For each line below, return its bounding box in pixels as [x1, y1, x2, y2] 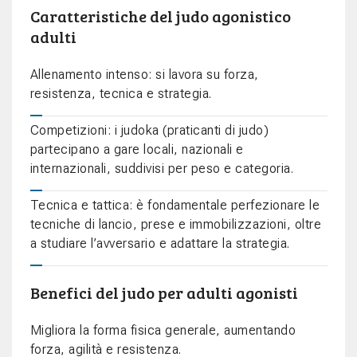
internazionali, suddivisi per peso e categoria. [29, 161, 293, 177]
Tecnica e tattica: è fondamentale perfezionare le [29, 198, 320, 214]
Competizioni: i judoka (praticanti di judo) [29, 123, 269, 139]
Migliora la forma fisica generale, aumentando [29, 323, 296, 339]
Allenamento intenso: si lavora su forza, [29, 67, 259, 83]
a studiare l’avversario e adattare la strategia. [29, 236, 290, 252]
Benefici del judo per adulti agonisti [29, 281, 298, 304]
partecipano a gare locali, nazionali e [29, 142, 244, 158]
